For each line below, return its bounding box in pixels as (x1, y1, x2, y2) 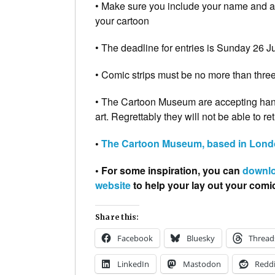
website (95, 177, 131, 192)
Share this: (95, 212, 139, 222)
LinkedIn (117, 258, 149, 269)
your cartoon (95, 13, 149, 28)
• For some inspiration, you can (95, 163, 242, 177)
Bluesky (187, 232, 215, 244)
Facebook (117, 232, 153, 244)
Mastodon (183, 258, 221, 269)
